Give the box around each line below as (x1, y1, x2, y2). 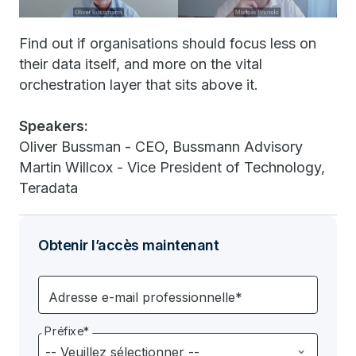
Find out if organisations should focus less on (19, 35, 316, 52)
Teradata (19, 180, 78, 196)
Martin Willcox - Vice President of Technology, (19, 159, 325, 176)
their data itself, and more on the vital (19, 56, 262, 72)
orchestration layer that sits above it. (19, 76, 258, 93)
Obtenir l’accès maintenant (38, 237, 219, 253)
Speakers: (19, 118, 88, 134)
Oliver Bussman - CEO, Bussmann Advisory (19, 138, 303, 155)
